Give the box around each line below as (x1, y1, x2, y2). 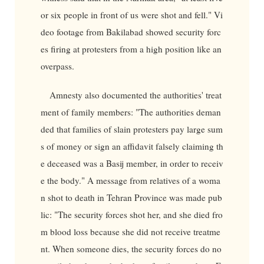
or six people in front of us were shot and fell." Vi (40, 8, 223, 21)
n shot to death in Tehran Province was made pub (40, 192, 222, 204)
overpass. (40, 60, 74, 72)
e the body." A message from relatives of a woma (40, 174, 220, 187)
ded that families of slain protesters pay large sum (40, 123, 223, 136)
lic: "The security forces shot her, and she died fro (40, 209, 223, 221)
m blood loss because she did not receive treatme (40, 226, 220, 238)
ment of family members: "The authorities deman (40, 106, 221, 118)
